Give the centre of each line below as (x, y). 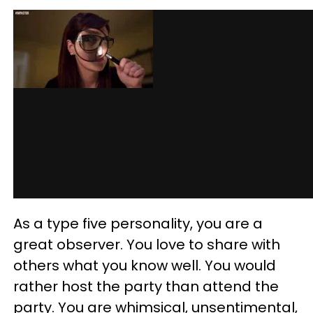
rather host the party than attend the (146, 286)
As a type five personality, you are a (138, 224)
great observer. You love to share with (147, 245)
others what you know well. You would (145, 265)
